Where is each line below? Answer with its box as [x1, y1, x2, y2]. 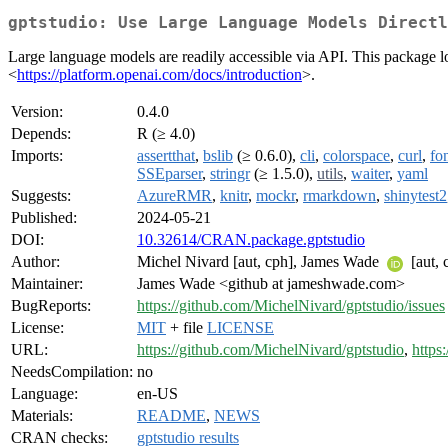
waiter [351, 165, 389, 183]
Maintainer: [11, 275, 83, 293]
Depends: [11, 125, 71, 143]
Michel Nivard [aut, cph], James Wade [137, 253, 383, 271]
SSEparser [137, 165, 202, 183]
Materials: [11, 407, 73, 425]
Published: [11, 209, 77, 227]
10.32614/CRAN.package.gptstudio [137, 231, 365, 249]
